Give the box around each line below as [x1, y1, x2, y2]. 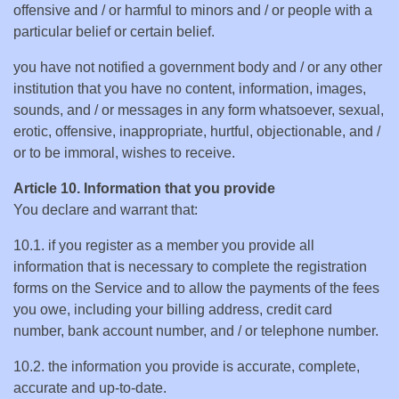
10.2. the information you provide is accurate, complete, [13, 359, 360, 374]
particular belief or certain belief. [13, 24, 215, 39]
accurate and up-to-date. [13, 380, 167, 395]
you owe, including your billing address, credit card [13, 302, 332, 317]
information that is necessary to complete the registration [13, 259, 367, 274]
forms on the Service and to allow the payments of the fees [13, 281, 379, 296]
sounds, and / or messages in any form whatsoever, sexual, [13, 102, 384, 118]
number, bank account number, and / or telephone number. [13, 323, 379, 338]
